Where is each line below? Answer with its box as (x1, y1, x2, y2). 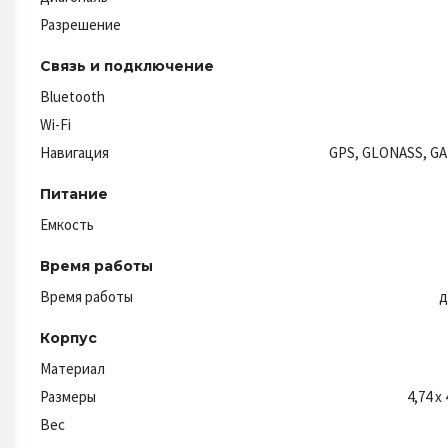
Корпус (40, 328, 97, 347)
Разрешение (40, 14, 121, 34)
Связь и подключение (40, 56, 214, 75)
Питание (40, 184, 108, 203)
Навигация (40, 142, 109, 162)
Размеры (40, 386, 96, 406)
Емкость (40, 214, 94, 234)
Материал (40, 358, 105, 378)
